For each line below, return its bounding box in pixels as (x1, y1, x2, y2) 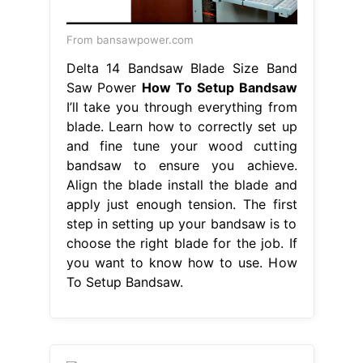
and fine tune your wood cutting (66, 137, 297, 154)
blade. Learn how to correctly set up (66, 117, 297, 135)
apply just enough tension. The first (66, 195, 297, 212)
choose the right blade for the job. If (66, 234, 297, 251)
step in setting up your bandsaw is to (66, 215, 297, 232)
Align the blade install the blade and (66, 176, 297, 193)
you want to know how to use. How (66, 254, 297, 271)
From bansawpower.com (66, 32, 194, 46)
